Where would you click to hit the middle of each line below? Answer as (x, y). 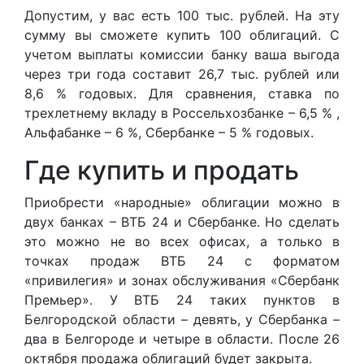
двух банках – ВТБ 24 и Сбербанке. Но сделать (182, 221)
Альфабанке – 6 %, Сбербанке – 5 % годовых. (169, 132)
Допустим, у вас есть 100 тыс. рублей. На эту (182, 15)
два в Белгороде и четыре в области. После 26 (182, 338)
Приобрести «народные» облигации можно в (182, 202)
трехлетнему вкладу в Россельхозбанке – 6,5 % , (182, 113)
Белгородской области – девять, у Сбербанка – (182, 319)
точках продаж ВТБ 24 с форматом (182, 260)
